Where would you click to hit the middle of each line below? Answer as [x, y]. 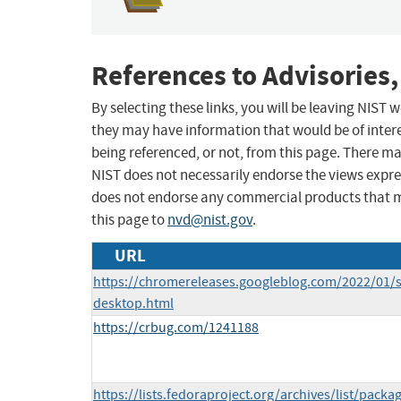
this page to [129, 220]
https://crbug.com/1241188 [176, 328]
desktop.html [133, 304]
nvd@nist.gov [210, 220]
